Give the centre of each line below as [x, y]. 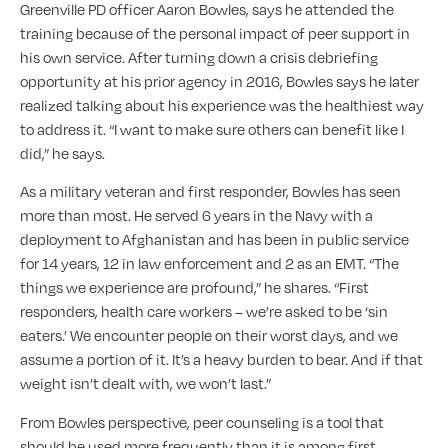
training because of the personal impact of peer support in [215, 32]
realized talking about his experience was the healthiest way [222, 104]
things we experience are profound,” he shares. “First [194, 287]
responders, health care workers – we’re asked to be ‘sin [204, 311]
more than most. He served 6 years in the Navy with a [196, 215]
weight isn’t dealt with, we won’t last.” [145, 383]
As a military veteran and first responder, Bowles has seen [210, 191]
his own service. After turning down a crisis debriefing [199, 56]
